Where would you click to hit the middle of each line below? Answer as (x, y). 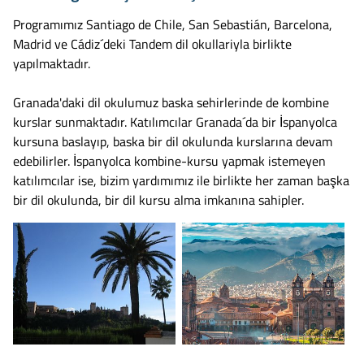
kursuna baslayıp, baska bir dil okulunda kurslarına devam (173, 141)
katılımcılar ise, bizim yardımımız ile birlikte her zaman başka (181, 180)
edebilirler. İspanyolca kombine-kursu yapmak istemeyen (169, 160)
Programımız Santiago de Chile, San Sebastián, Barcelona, (173, 24)
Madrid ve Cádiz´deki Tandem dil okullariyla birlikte (152, 43)
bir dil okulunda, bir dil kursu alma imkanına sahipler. (158, 199)
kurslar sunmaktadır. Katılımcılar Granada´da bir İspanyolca (175, 121)
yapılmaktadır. (52, 63)
